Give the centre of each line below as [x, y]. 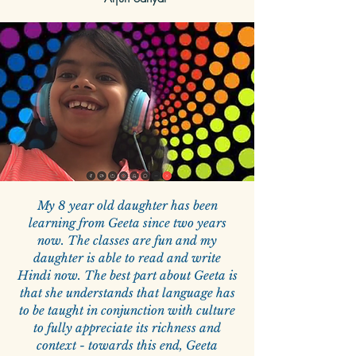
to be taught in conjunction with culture [127, 311]
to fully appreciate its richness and [127, 328]
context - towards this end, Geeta [127, 346]
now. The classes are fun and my [127, 241]
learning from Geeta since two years [127, 223]
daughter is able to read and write [127, 258]
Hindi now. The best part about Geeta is [127, 276]
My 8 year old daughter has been [127, 206]
